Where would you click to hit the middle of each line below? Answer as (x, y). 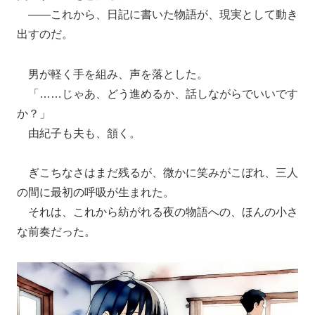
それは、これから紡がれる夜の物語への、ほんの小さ (157, 212)
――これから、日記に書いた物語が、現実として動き (157, 14)
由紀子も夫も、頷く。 (79, 133)
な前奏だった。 (56, 232)
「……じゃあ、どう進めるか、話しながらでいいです (157, 94)
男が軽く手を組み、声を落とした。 (112, 74)
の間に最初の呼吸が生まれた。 (96, 193)
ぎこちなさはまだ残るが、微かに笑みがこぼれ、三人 (157, 173)
